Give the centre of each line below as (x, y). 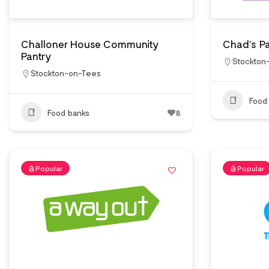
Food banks (68, 112)
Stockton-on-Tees (66, 73)
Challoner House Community (90, 44)
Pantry (36, 56)
